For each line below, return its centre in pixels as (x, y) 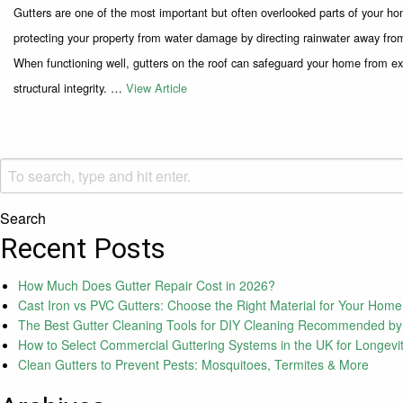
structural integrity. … (70, 88)
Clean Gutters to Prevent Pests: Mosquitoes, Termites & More (193, 365)
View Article (157, 88)
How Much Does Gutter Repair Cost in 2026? (147, 286)
